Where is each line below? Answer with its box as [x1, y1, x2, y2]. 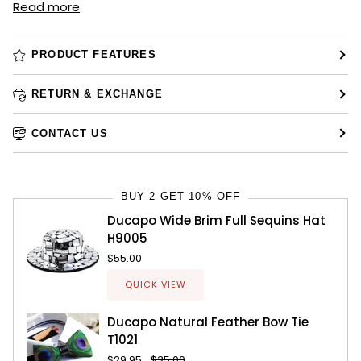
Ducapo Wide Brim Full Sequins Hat [107, 212, 326, 230]
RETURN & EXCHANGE [31, 88, 163, 101]
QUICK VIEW [125, 278, 186, 292]
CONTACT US [31, 127, 108, 139]
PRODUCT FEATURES [31, 48, 156, 61]
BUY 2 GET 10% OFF [120, 190, 241, 203]
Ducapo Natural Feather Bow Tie [107, 313, 309, 331]
